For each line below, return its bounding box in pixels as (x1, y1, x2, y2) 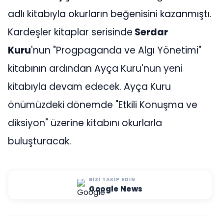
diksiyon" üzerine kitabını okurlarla (8, 116, 162, 130)
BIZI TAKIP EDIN (89, 175, 136, 183)
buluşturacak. (8, 134, 71, 148)
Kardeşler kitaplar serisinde (8, 25, 133, 39)
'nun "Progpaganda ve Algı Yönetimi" (31, 43, 201, 57)
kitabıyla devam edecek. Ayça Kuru (8, 80, 171, 93)
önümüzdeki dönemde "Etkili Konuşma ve (8, 98, 197, 111)
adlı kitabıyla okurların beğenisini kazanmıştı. (8, 7, 212, 21)
